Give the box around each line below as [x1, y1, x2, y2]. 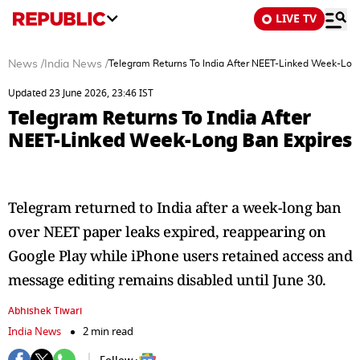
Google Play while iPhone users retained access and [8, 246, 352, 265]
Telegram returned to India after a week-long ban [8, 198, 341, 217]
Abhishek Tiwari [8, 304, 82, 318]
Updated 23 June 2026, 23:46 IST [8, 86, 153, 100]
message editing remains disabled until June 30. [8, 270, 326, 289]
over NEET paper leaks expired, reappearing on [8, 222, 326, 241]
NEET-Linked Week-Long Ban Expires [8, 125, 352, 155]
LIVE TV [276, 10, 317, 27]
